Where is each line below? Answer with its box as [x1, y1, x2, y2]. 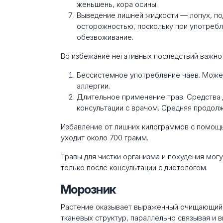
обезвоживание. [77, 32, 133, 42]
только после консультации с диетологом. [61, 163, 208, 172]
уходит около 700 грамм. [61, 133, 148, 142]
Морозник [61, 182, 116, 197]
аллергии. [77, 81, 110, 91]
